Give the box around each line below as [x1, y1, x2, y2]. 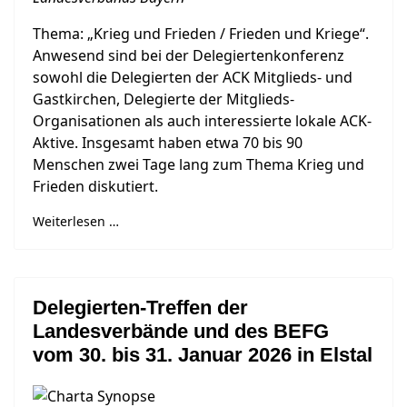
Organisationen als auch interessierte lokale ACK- [33, 111, 372, 131]
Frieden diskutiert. [33, 176, 158, 196]
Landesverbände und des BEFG [33, 320, 329, 342]
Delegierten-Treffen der [33, 296, 248, 319]
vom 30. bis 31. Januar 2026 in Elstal [33, 343, 372, 366]
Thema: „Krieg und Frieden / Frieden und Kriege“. [33, 24, 369, 44]
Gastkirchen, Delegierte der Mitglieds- [33, 89, 294, 109]
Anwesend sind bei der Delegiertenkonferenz [33, 45, 344, 65]
